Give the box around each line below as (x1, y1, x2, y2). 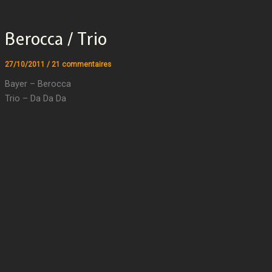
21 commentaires (51, 59, 111, 69)
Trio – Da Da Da (4, 93, 66, 104)
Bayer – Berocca (4, 78, 71, 90)
